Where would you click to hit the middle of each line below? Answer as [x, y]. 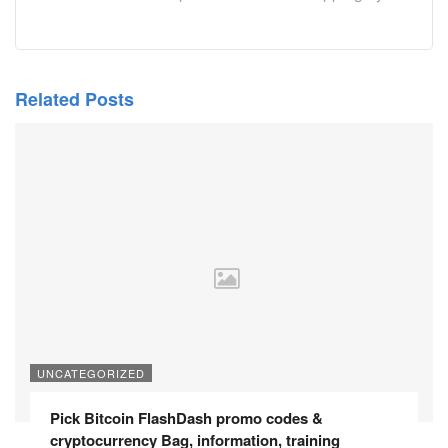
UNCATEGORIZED [91, 373]
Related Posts [74, 99]
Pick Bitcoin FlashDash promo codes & [186, 418]
